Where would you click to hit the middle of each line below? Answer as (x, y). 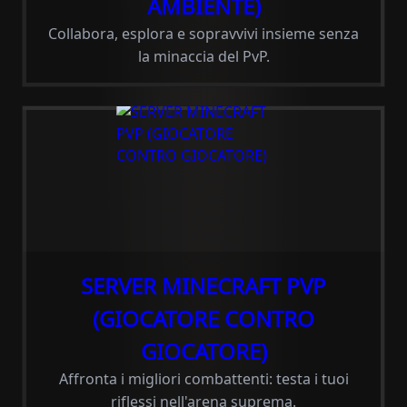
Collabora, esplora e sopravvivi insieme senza (203, 34)
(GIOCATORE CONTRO (203, 318)
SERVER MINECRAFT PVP (203, 286)
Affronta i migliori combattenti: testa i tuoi (203, 379)
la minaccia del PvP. (203, 56)
